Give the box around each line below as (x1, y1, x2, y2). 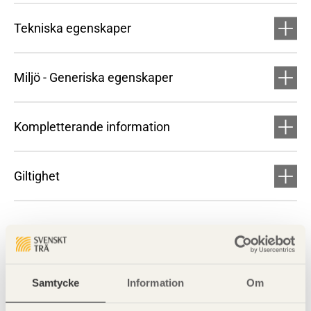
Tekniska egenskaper (14, 21, 131, 35)
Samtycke (31, 276, 80, 289)
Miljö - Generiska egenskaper (14, 70, 173, 85)
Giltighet (14, 169, 60, 183)
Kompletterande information (14, 119, 170, 134)
